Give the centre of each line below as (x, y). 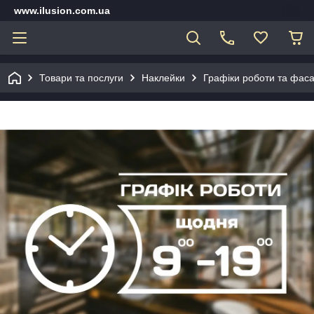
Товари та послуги (81, 78)
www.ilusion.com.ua (62, 11)
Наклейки (163, 78)
